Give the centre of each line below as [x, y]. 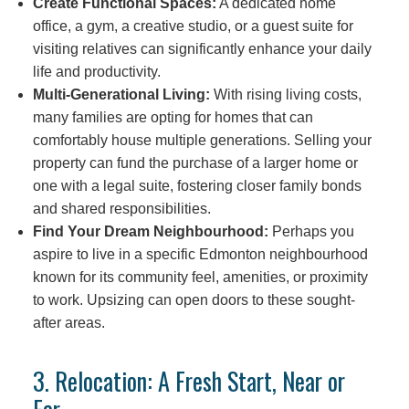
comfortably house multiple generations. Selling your [202, 140]
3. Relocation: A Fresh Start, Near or [189, 381]
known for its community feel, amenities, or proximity [200, 277]
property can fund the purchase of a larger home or [195, 163]
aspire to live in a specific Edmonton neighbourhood [200, 254]
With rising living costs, [285, 94]
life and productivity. [96, 71]
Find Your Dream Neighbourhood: [150, 231]
